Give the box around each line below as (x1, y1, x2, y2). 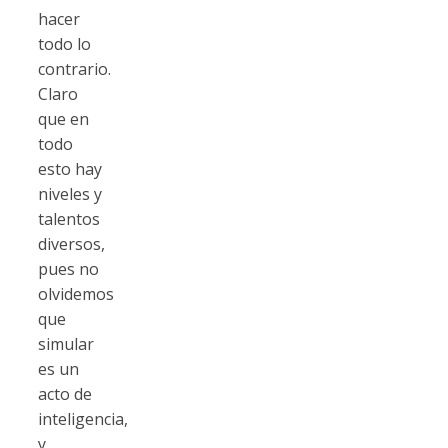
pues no (38, 257, 99, 280)
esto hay (38, 157, 102, 180)
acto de (38, 382, 92, 405)
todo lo (38, 32, 91, 55)
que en (38, 107, 89, 130)
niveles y (38, 182, 102, 205)
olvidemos (38, 282, 114, 305)
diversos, (38, 232, 105, 255)
